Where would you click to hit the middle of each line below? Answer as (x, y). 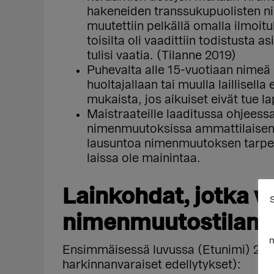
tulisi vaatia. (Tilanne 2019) (161, 56)
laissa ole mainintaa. (144, 158)
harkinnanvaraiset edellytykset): (152, 265)
